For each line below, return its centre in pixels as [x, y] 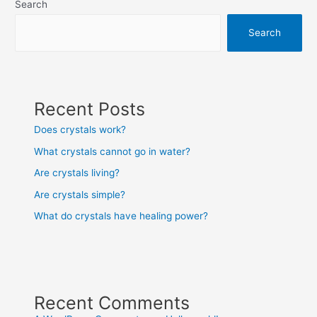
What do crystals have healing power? [121, 215]
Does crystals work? [80, 130]
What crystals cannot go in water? [113, 151]
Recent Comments [112, 302]
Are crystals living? [77, 173]
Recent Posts [90, 109]
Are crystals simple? [80, 194]
